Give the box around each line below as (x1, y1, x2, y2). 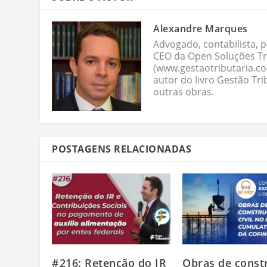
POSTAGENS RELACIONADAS (52, 142, 192, 156)
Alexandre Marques (153, 22, 248, 36)
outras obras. (153, 85, 215, 99)
